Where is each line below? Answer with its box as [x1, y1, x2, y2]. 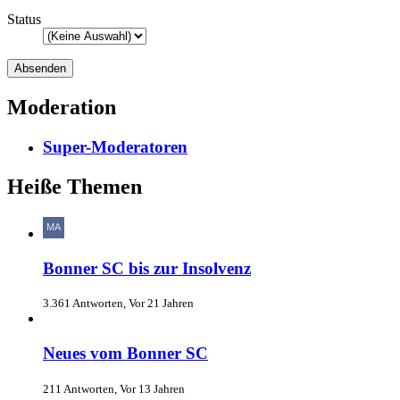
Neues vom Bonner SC [43, 344, 208, 363]
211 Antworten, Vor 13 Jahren [43, 381, 185, 396]
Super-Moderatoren [43, 137, 187, 157]
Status [7, 12, 41, 28]
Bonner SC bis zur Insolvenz [43, 258, 251, 278]
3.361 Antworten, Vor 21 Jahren [43, 296, 194, 311]
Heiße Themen [7, 175, 142, 199]
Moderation [7, 96, 116, 120]
